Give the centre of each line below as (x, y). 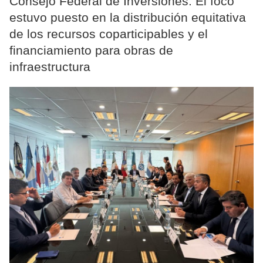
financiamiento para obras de (91, 50)
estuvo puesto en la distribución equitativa (128, 18)
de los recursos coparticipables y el (109, 34)
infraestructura (50, 67)
